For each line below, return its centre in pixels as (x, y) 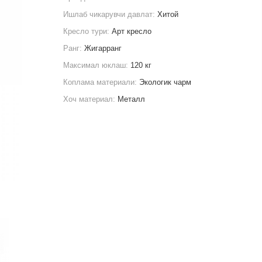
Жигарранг (103, 48)
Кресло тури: (88, 31)
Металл (132, 99)
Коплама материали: (101, 82)
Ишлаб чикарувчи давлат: (111, 14)
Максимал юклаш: (97, 65)
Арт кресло (132, 31)
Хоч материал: (91, 99)
